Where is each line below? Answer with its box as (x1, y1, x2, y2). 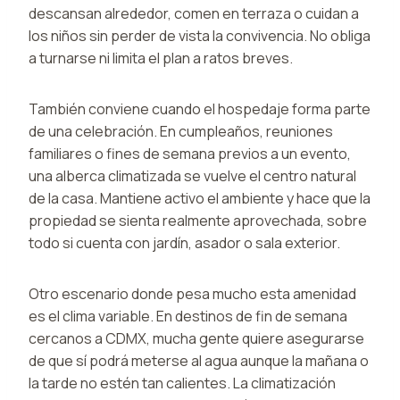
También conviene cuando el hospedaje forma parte (29, 98, 371, 119)
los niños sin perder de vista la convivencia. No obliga (29, 25, 371, 46)
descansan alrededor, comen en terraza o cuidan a (29, 3, 359, 23)
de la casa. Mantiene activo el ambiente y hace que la (29, 187, 371, 208)
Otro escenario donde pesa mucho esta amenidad (29, 283, 356, 304)
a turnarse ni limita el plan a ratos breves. (29, 47, 293, 68)
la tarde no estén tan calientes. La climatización (29, 372, 336, 393)
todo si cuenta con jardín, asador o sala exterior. (29, 232, 340, 253)
